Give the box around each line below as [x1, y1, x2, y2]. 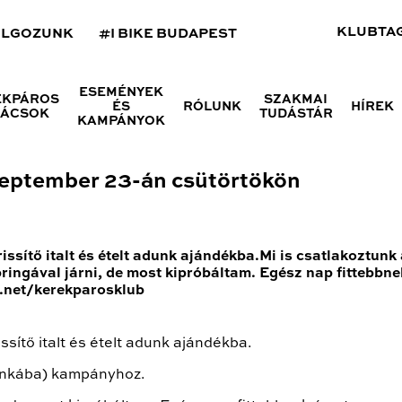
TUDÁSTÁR [258, 108, 333, 120]
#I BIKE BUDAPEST [99, 27, 237, 40]
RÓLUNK [182, 100, 241, 113]
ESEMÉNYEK [78, 86, 163, 99]
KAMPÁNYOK [76, 115, 165, 127]
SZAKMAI [264, 93, 328, 106]
